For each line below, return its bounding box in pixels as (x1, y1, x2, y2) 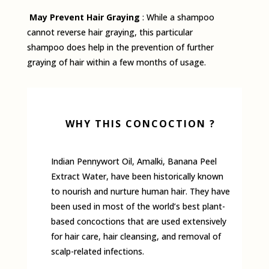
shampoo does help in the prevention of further (26, 41, 214, 53)
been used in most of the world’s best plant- (50, 201, 225, 213)
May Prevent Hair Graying (29, 11, 142, 23)
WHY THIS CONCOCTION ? (65, 117, 216, 131)
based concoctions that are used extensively (50, 216, 226, 228)
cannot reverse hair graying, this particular (26, 26, 193, 38)
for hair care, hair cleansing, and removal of (50, 231, 221, 243)
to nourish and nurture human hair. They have (50, 186, 230, 198)
